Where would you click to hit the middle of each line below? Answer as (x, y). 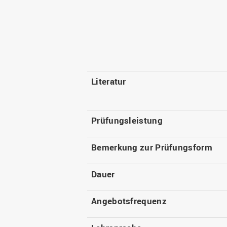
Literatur (109, 82)
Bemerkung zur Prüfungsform (152, 147)
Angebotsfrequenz (129, 201)
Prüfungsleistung (127, 121)
